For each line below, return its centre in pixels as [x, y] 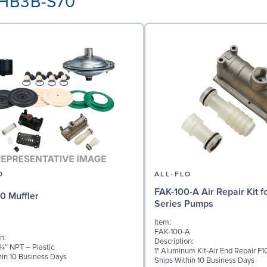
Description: [174, 242]
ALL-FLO [173, 174]
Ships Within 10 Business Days [204, 261]
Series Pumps [184, 204]
